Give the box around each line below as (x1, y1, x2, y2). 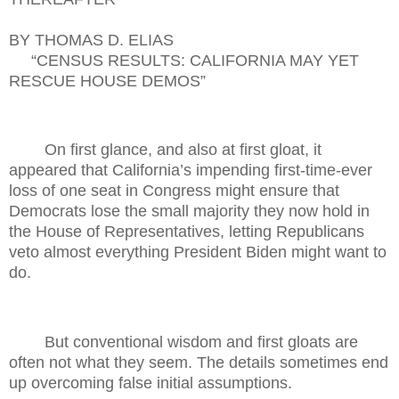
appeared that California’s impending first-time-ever (9, 161, 372, 180)
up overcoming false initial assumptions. (9, 373, 292, 392)
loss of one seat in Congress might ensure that (9, 182, 339, 200)
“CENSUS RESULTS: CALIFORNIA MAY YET (9, 51, 359, 69)
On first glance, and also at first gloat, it (45, 141, 322, 159)
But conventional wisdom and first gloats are (45, 332, 358, 351)
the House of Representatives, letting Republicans (9, 223, 364, 241)
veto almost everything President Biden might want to (9, 243, 387, 262)
